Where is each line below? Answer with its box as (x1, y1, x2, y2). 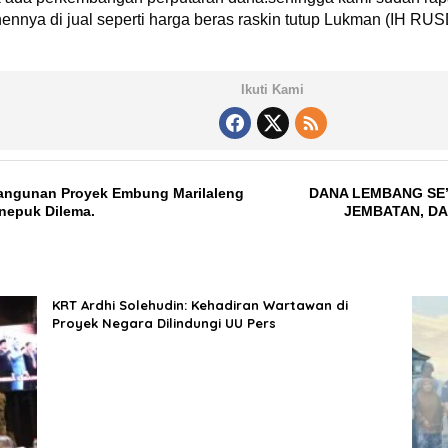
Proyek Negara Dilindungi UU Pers (51, 315, 276, 331)
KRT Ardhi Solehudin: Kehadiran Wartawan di (51, 297, 348, 313)
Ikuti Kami (241, 82, 305, 97)
